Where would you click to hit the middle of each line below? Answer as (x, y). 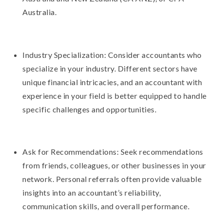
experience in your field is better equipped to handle (115, 95)
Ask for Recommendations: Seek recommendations (113, 152)
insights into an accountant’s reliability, (92, 193)
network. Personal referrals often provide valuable (112, 179)
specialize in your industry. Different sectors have (110, 68)
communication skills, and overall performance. (106, 206)
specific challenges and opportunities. (90, 109)
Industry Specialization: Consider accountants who (112, 54)
